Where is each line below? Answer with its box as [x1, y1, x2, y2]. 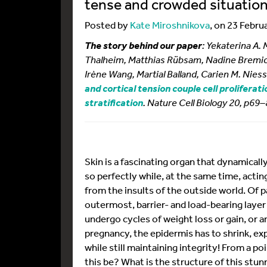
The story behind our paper [85, 39, 202, 51]
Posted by [85, 18, 130, 31]
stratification [85, 97, 143, 108]
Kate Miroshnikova [130, 18, 210, 31]
